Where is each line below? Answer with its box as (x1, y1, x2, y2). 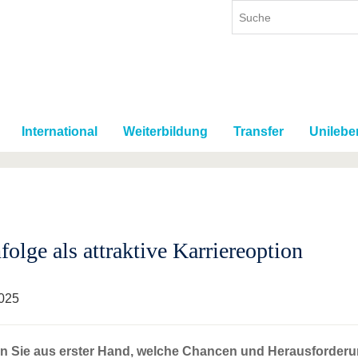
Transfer (233, 125, 284, 139)
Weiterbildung (123, 125, 208, 139)
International (22, 125, 97, 139)
